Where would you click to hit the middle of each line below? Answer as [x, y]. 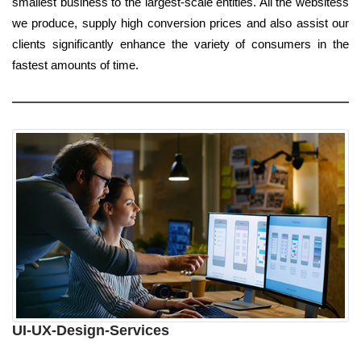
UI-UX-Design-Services [91, 331]
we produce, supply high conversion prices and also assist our [180, 23]
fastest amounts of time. [75, 65]
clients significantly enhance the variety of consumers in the [180, 44]
